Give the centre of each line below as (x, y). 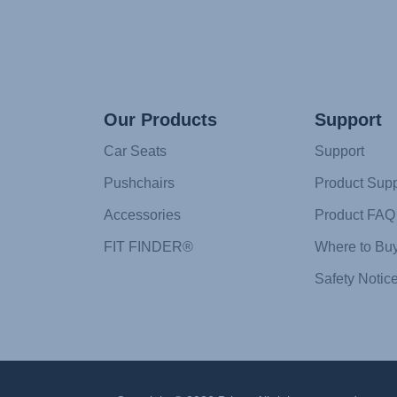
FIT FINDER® (148, 247)
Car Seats (135, 152)
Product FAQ (354, 215)
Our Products (160, 120)
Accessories (142, 215)
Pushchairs (139, 183)
